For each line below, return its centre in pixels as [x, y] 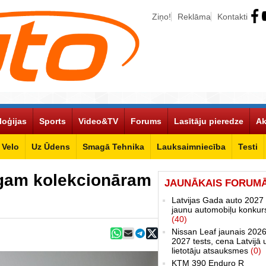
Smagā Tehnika [113, 146]
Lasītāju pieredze [209, 121]
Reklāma [194, 17]
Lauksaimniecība [191, 146]
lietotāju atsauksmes [211, 250]
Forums [146, 121]
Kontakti [232, 17]
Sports [53, 121]
